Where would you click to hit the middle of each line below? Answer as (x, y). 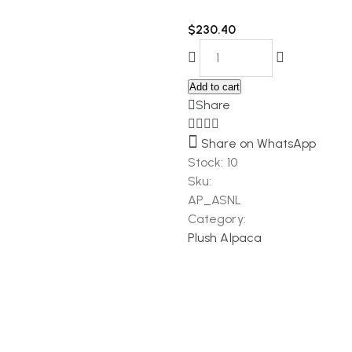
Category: (217, 219)
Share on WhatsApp (259, 143)
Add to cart (214, 87)
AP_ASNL (215, 200)
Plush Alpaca (225, 238)
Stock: (207, 162)
